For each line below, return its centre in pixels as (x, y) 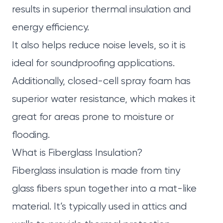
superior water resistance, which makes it (104, 100)
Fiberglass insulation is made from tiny (96, 171)
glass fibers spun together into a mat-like (104, 189)
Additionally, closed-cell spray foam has (101, 82)
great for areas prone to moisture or (93, 117)
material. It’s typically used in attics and (99, 207)
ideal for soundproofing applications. (93, 64)
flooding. (31, 135)
